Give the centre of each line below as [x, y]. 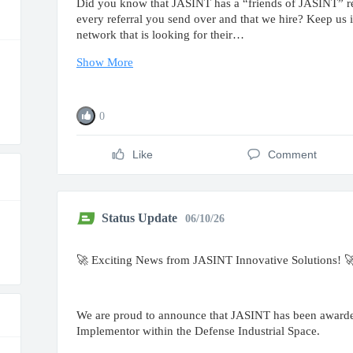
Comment [292, 154]
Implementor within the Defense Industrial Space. [198, 331]
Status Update [139, 218]
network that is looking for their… [160, 35]
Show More [105, 62]
